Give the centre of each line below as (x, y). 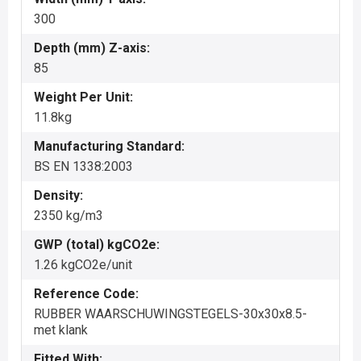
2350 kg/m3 (68, 216)
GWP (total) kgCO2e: (97, 245)
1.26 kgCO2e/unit (83, 265)
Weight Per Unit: (83, 97)
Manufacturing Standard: (109, 146)
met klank (61, 330)
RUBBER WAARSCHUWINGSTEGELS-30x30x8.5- (170, 314)
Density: (58, 195)
